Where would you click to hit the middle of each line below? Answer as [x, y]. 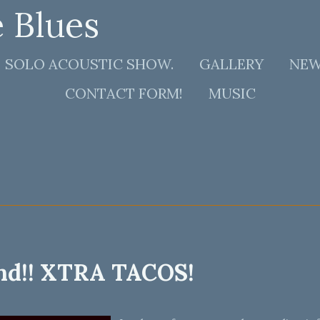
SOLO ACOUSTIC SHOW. [89, 64]
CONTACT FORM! [124, 93]
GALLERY [231, 64]
